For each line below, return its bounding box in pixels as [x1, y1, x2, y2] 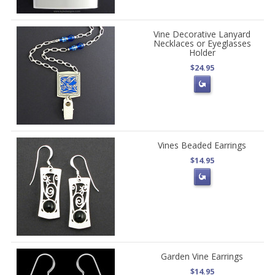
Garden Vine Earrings [161, 250, 244, 262]
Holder [188, 47, 215, 58]
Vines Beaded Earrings [158, 139, 247, 151]
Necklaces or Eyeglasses [153, 37, 251, 49]
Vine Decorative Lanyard [153, 28, 251, 40]
